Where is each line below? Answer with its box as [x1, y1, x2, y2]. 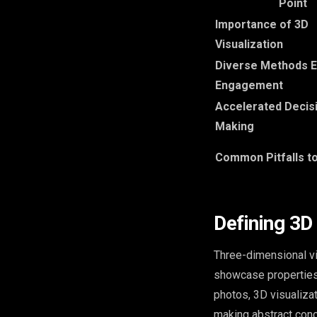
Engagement [215, 78, 283, 92]
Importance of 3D [215, 17, 309, 31]
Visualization [215, 37, 283, 51]
